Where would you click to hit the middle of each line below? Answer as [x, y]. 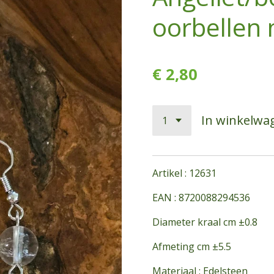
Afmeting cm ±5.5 [192, 246]
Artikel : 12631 [184, 173]
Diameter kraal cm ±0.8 [205, 222]
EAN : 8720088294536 [201, 197]
